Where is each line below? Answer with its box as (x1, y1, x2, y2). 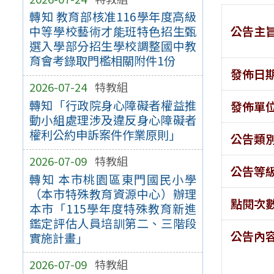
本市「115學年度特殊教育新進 (29, 199, 197, 217)
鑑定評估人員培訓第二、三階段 (29, 214, 197, 232)
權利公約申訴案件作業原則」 (29, 126, 180, 144)
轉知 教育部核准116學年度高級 (29, 8, 197, 26)
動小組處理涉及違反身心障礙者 (29, 111, 197, 129)
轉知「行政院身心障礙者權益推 (29, 97, 197, 114)
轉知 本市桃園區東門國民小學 (29, 170, 197, 188)
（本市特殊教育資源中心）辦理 (29, 185, 197, 202)
